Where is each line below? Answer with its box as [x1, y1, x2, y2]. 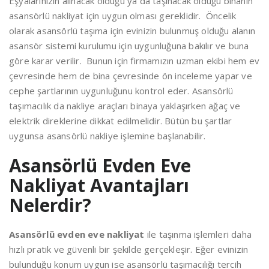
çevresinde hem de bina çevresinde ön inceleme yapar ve [9, 70, 252, 82]
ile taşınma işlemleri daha [144, 228, 252, 241]
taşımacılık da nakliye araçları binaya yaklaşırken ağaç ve [9, 100, 241, 112]
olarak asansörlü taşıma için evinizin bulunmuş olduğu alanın [9, 25, 255, 37]
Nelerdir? [9, 193, 91, 218]
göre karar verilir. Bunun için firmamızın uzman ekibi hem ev [9, 55, 260, 67]
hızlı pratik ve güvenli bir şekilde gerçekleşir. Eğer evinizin [9, 243, 249, 256]
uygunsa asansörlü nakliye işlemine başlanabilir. [9, 130, 208, 142]
